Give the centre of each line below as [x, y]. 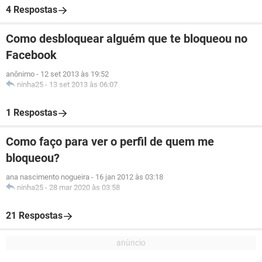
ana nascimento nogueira [48, 177]
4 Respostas [32, 10]
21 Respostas [34, 216]
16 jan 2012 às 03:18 [129, 177]
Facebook [31, 55]
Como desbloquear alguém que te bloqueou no [127, 39]
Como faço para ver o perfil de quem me [110, 142]
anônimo [20, 74]
